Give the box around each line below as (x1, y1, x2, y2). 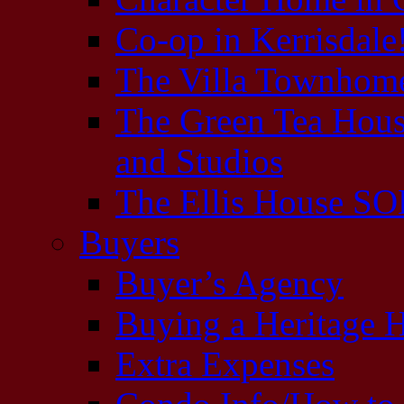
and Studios (115, 142, 283, 180)
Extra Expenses (115, 344, 335, 383)
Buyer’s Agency (115, 263, 344, 302)
